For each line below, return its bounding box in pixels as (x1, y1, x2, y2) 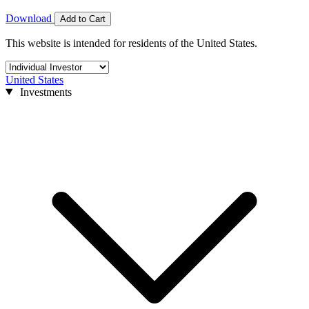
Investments (17, 86, 72, 98)
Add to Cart (60, 13, 106, 24)
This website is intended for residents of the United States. (6, 37, 257, 49)
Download (6, 12, 54, 24)
